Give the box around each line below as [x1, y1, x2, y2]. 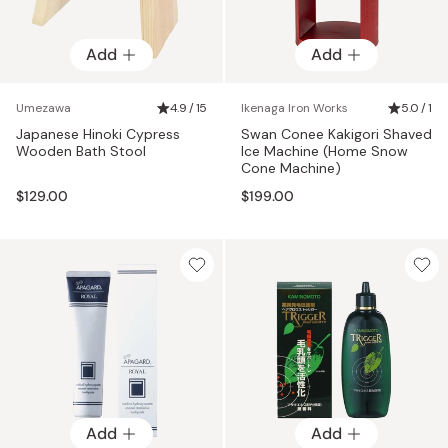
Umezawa [16, 99, 71, 116]
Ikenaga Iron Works [241, 99, 348, 116]
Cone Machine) [241, 158, 341, 177]
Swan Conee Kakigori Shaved [241, 124, 432, 143]
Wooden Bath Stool [16, 141, 146, 160]
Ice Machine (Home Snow [241, 141, 408, 160]
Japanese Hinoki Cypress [16, 124, 180, 143]
